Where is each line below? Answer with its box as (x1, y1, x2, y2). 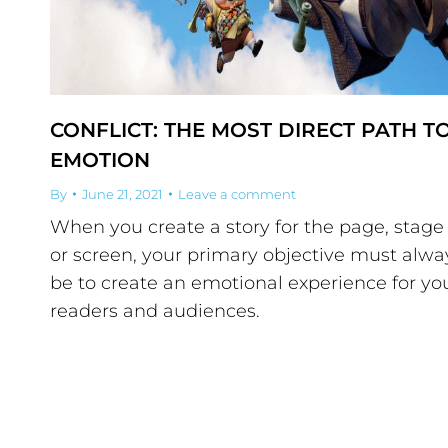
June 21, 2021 (82, 186, 163, 203)
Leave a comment (178, 186, 296, 203)
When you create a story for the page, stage (50, 216, 444, 239)
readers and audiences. (50, 300, 260, 323)
